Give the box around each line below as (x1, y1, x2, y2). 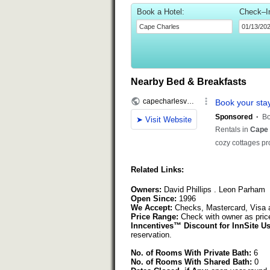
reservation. (131, 230, 172, 240)
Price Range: (131, 212, 178, 222)
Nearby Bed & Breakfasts (131, 77, 246, 87)
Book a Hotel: (137, 7, 184, 17)
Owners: (131, 185, 162, 195)
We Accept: (131, 203, 172, 213)
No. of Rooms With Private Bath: (131, 248, 251, 258)
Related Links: (131, 165, 184, 175)
